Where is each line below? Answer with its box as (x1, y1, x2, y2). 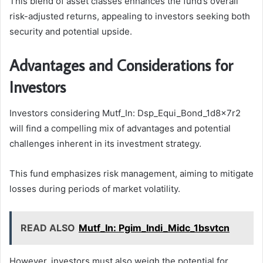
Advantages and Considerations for (9, 55, 233, 76)
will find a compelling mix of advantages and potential (9, 122, 231, 134)
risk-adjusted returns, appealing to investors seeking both (9, 11, 250, 22)
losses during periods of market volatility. (9, 183, 180, 194)
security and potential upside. (9, 26, 132, 38)
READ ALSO (21, 221, 75, 234)
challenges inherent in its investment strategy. (9, 137, 201, 149)
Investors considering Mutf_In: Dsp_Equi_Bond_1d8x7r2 (9, 107, 241, 119)
